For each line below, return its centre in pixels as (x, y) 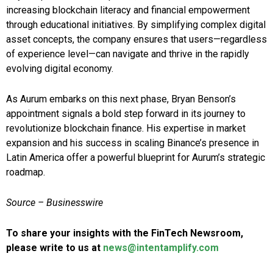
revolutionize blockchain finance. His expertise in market (126, 129)
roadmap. (26, 172)
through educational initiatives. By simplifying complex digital (136, 25)
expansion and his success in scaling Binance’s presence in (133, 143)
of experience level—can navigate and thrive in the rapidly (128, 54)
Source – (26, 203)
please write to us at (55, 248)
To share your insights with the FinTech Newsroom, (125, 233)
